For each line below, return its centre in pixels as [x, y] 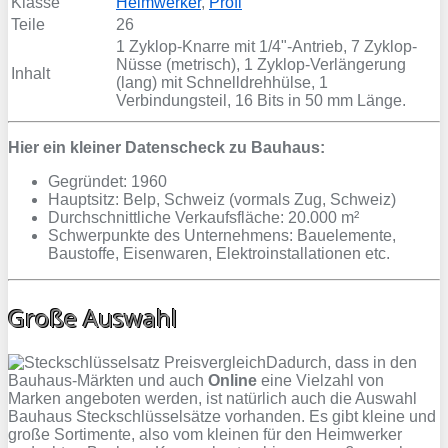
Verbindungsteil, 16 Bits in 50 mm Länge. [261, 101]
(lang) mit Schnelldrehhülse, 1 [222, 83]
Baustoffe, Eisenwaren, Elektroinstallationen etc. [219, 254]
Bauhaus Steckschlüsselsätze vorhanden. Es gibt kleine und [222, 416]
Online [232, 380]
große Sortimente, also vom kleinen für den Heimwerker [205, 434]
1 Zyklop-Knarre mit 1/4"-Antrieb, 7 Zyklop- [266, 47]
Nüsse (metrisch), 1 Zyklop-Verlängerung [261, 65]
